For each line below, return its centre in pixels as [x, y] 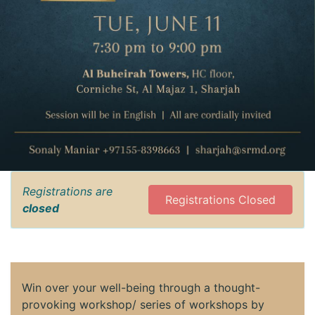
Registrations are [67, 192]
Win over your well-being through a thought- [141, 288]
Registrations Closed [220, 200]
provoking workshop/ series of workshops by [143, 305]
